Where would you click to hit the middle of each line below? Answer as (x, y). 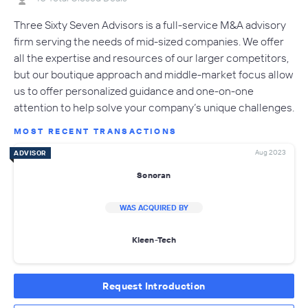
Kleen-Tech (154, 240)
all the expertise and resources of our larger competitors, (151, 57)
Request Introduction (154, 286)
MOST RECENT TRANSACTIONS (96, 131)
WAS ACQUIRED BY (154, 207)
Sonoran (154, 175)
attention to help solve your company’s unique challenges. (154, 107)
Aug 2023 (271, 152)
